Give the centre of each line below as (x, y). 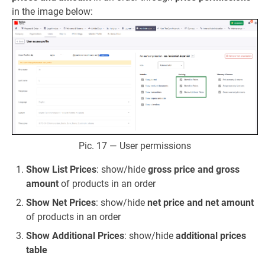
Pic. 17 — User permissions (135, 146)
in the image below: (52, 11)
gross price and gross (194, 169)
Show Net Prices (61, 202)
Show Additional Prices (75, 235)
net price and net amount (201, 202)
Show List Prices (61, 169)
